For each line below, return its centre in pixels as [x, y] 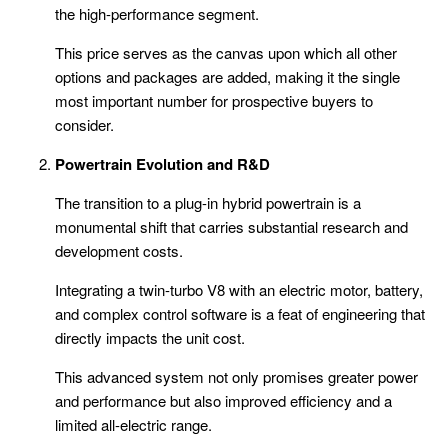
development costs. [119, 251]
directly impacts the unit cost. [150, 338]
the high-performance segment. [157, 14]
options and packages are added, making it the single [227, 77]
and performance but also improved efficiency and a [223, 401]
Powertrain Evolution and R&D [162, 164]
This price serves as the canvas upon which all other [226, 53]
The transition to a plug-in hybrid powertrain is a [208, 203]
